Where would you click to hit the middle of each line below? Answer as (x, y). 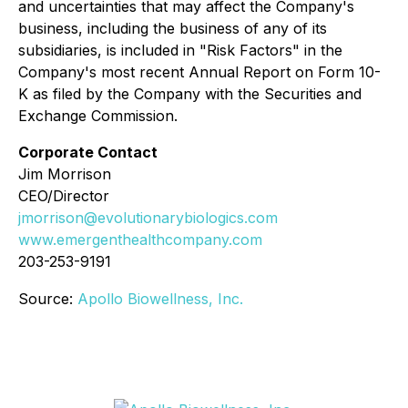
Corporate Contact (88, 152)
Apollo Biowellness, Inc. (160, 299)
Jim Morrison (65, 174)
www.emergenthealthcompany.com (140, 240)
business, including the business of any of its (173, 28)
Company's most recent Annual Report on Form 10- (199, 72)
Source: (48, 299)
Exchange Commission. (98, 116)
